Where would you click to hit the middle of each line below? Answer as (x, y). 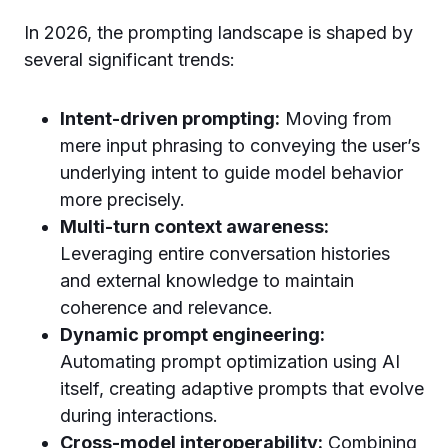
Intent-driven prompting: (170, 118)
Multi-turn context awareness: (194, 226)
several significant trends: (129, 59)
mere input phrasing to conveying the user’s (240, 145)
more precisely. (122, 199)
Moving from (336, 118)
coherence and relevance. (166, 307)
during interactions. (139, 415)
